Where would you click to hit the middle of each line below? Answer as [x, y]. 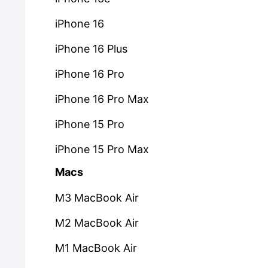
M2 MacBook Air [97, 223]
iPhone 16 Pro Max [102, 99]
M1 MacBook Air [96, 248]
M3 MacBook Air [97, 198]
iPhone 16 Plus [91, 49]
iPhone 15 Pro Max [102, 149]
